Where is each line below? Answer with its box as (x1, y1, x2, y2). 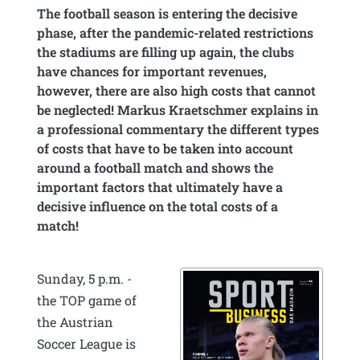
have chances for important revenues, (37, 62, 268, 80)
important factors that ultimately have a (37, 178, 284, 195)
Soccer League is (37, 334, 137, 352)
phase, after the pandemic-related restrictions (37, 23, 314, 41)
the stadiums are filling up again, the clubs (37, 43, 295, 60)
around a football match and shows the (37, 158, 274, 176)
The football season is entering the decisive (37, 4, 298, 22)
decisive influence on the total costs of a (37, 197, 279, 215)
